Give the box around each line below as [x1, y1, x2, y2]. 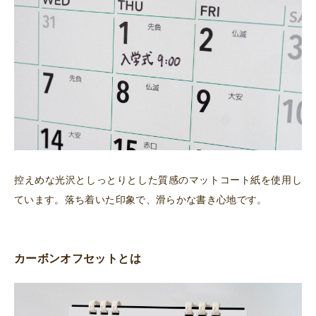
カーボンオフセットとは [14, 252, 141, 265]
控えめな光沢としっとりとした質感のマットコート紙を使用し [14, 174, 302, 186]
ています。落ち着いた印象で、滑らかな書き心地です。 [14, 193, 267, 205]
